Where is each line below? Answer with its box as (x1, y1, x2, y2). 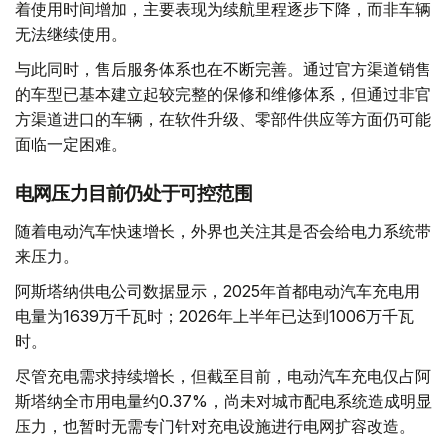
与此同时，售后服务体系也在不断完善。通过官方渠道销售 (15, 59, 431, 80)
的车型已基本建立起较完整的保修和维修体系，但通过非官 (15, 84, 431, 105)
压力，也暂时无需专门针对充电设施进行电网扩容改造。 (15, 416, 415, 437)
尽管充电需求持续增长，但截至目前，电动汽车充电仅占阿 (15, 366, 431, 387)
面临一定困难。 (15, 134, 127, 155)
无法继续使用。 (15, 24, 127, 45)
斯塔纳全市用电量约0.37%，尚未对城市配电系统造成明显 (15, 391, 432, 412)
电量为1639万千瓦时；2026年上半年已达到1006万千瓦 (15, 306, 414, 327)
